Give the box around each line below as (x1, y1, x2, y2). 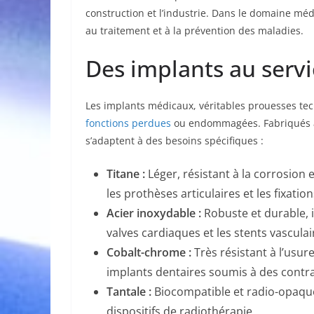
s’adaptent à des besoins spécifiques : (86, 133, 264, 147)
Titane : (107, 165, 145, 182)
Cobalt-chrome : (107, 244, 191, 260)
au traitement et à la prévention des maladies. (86, 23, 303, 37)
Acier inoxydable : (107, 205, 201, 221)
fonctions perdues (86, 116, 171, 130)
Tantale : (107, 283, 151, 299)
